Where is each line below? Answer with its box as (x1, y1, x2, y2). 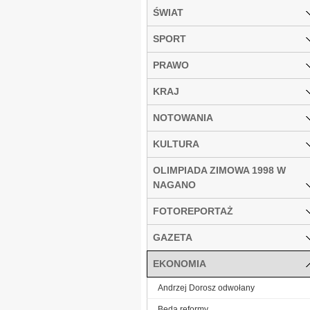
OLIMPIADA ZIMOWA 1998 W (153, 164, 286, 176)
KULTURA (153, 138, 199, 149)
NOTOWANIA (153, 111, 213, 123)
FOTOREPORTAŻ (153, 205, 233, 217)
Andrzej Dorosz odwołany (158, 282, 255, 293)
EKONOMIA (153, 257, 206, 269)
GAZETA (153, 231, 192, 243)
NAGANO (153, 179, 196, 190)
